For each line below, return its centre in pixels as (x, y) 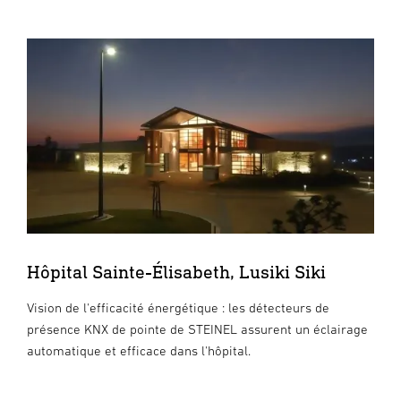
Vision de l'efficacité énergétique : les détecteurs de (178, 308)
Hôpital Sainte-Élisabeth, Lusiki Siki (176, 272)
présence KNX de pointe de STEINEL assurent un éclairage (197, 329)
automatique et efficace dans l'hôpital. (139, 351)
